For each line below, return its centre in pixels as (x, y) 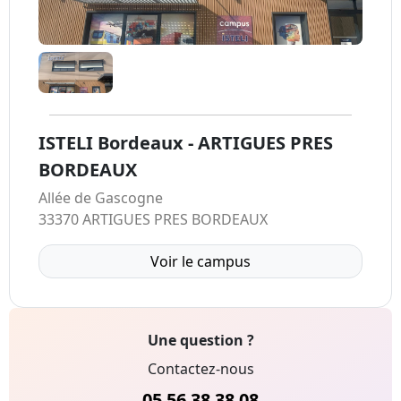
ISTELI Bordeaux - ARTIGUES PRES (186, 143)
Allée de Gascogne (101, 198)
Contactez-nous (200, 369)
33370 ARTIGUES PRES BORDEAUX (153, 220)
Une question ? (200, 341)
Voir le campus (200, 262)
